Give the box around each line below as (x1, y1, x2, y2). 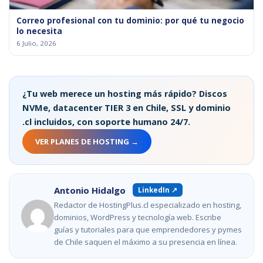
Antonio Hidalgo (54, 184, 128, 197)
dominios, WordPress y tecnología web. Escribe (54, 212, 221, 223)
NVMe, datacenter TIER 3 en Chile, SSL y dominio (22, 102, 231, 114)
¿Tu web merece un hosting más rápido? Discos (22, 88, 227, 100)
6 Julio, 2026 (16, 39, 56, 48)
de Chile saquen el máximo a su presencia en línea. (54, 237, 237, 248)
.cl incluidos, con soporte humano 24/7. (22, 116, 190, 128)
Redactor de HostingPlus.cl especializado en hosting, (54, 200, 241, 211)
